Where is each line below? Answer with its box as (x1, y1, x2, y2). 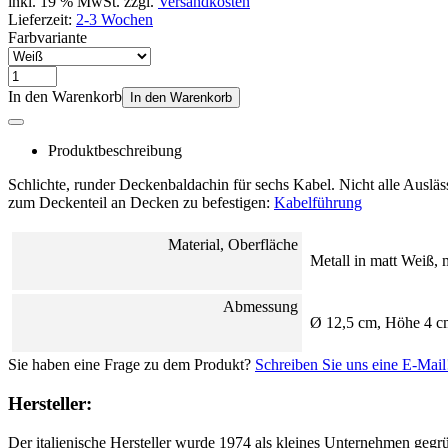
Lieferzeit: (8, 11, 76, 29)
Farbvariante (8, 29, 87, 47)
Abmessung (223, 298, 298, 316)
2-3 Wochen (76, 11, 153, 29)
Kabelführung (274, 194, 362, 212)
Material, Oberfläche (168, 236, 298, 254)
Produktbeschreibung (48, 142, 182, 160)
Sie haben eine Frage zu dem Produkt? (8, 356, 255, 374)
